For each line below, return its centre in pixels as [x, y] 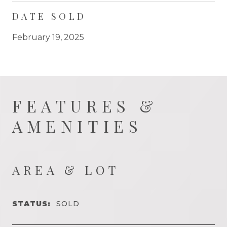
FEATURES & [85, 105]
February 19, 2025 [48, 37]
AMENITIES [78, 126]
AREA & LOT [66, 169]
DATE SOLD [49, 16]
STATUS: [32, 203]
